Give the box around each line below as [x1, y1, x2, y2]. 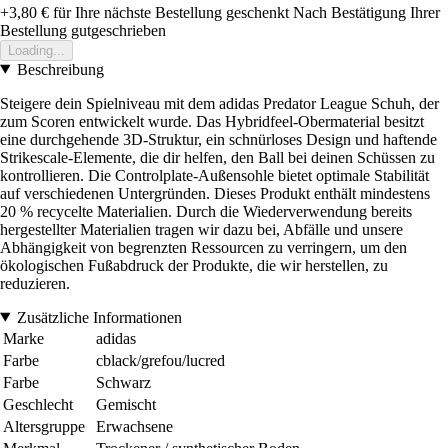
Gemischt [96, 395, 156, 413]
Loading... [8, 42, 65, 58]
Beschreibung [16, 60, 104, 78]
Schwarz [96, 373, 151, 391]
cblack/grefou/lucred [96, 351, 225, 369]
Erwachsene [96, 417, 173, 435]
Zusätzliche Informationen [16, 308, 182, 326]
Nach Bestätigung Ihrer [293, 3, 440, 21]
